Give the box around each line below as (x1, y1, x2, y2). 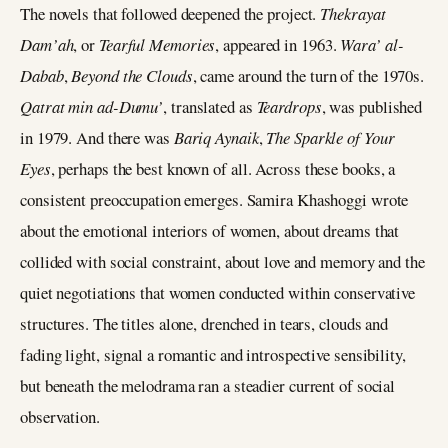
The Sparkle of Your (266, 126, 395, 149)
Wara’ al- (340, 33, 404, 56)
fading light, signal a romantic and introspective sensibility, (20, 343, 406, 366)
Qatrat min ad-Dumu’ (20, 95, 164, 118)
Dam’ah (20, 33, 74, 56)
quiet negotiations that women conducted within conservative (20, 281, 416, 304)
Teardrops (256, 95, 322, 118)
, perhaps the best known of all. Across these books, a (50, 157, 396, 180)
